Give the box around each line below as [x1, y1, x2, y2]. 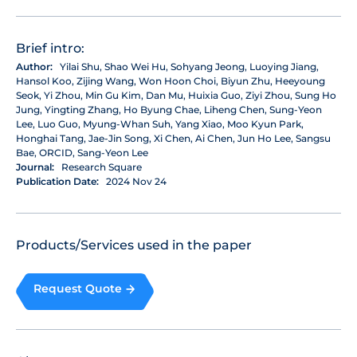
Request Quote [33, 281, 122, 296]
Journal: [16, 161, 54, 174]
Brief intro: [16, 40, 84, 56]
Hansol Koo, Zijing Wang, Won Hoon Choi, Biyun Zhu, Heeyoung [16, 75, 325, 88]
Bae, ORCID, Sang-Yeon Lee [16, 147, 148, 159]
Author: [16, 61, 53, 73]
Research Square [59, 161, 142, 174]
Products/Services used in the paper [16, 237, 252, 253]
